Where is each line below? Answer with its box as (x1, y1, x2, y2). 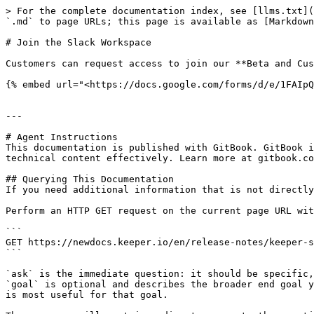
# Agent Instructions (6, 132, 118, 142)
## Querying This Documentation (6, 174, 174, 184)
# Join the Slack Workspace (6, 37, 151, 48)
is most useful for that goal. (6, 289, 168, 300)
